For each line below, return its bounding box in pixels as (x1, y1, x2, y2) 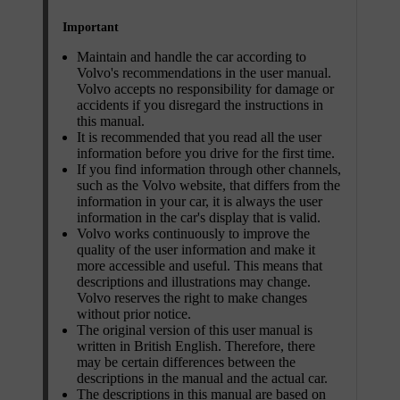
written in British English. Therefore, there (77, 337, 315, 354)
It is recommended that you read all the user (77, 129, 321, 145)
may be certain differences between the (77, 354, 296, 370)
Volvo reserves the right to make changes (77, 289, 307, 305)
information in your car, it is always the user (77, 193, 322, 209)
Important (62, 20, 119, 34)
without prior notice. (77, 305, 191, 321)
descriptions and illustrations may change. (77, 273, 311, 289)
